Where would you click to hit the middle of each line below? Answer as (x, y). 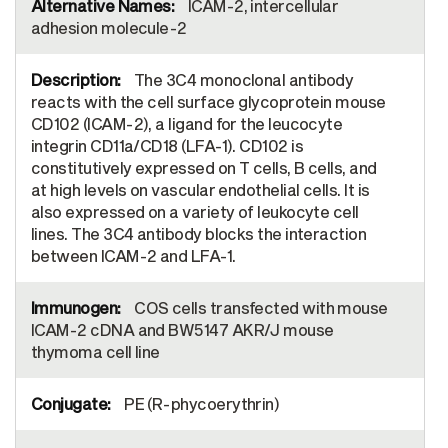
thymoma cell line (95, 351)
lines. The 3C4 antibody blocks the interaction (199, 233)
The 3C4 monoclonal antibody (242, 79)
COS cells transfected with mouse (259, 307)
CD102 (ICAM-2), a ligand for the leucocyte (187, 123)
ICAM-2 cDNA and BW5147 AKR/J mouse (182, 329)
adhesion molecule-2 (109, 27)
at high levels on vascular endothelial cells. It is (200, 189)
